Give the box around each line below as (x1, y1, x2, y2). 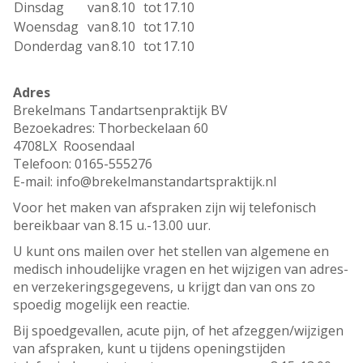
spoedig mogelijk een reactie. (13, 296, 190, 314)
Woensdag (14, 18, 79, 36)
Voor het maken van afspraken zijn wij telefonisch (13, 199, 316, 217)
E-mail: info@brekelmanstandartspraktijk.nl (13, 173, 276, 191)
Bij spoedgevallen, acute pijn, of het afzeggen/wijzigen (13, 322, 344, 340)
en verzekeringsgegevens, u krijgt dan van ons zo (13, 278, 315, 297)
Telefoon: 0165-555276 (13, 155, 152, 173)
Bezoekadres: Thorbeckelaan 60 (13, 119, 208, 138)
